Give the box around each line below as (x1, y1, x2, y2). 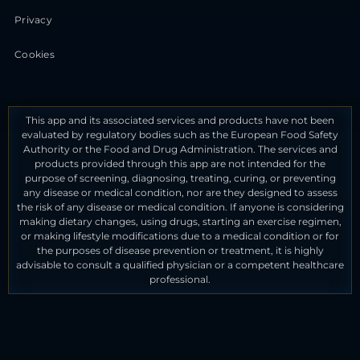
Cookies (14, 48, 55, 61)
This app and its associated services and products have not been (26, 114, 334, 127)
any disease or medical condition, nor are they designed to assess (22, 186, 337, 199)
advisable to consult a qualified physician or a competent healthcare (16, 259, 344, 272)
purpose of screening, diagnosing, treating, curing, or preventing (24, 172, 336, 185)
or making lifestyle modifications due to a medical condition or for (21, 230, 339, 243)
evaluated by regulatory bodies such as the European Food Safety (22, 129, 338, 141)
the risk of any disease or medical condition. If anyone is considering (16, 201, 344, 214)
